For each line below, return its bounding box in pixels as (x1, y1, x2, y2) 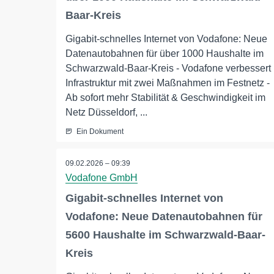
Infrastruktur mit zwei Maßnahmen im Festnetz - (65, 78, 270, 88)
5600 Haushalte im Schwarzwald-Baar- (65, 229, 265, 242)
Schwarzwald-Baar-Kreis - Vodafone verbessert (65, 63, 271, 73)
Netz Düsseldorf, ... (65, 107, 147, 117)
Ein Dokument (76, 127, 124, 136)
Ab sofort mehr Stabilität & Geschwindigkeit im (65, 92, 265, 103)
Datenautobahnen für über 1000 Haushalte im (65, 48, 264, 59)
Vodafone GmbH (65, 172, 138, 183)
